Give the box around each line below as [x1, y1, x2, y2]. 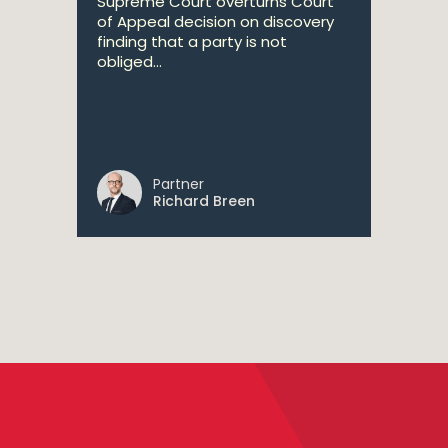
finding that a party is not [97, 31, 287, 52]
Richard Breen [153, 191, 255, 211]
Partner [153, 174, 204, 194]
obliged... [97, 51, 162, 72]
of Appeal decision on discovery [97, 11, 334, 32]
